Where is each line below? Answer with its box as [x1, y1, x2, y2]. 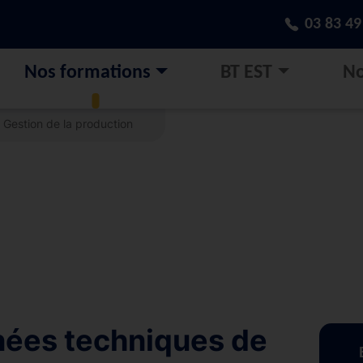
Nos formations [24, 63, 151, 83]
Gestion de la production [3, 117, 133, 130]
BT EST [220, 63, 273, 83]
